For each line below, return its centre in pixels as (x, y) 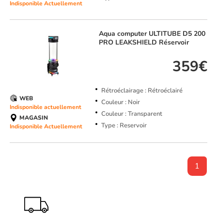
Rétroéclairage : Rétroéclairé (142, 91)
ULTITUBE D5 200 (177, 34)
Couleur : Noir (120, 102)
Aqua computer (124, 34)
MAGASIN (34, 118)
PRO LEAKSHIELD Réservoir (144, 43)
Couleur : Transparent (132, 114)
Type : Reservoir (124, 126)
